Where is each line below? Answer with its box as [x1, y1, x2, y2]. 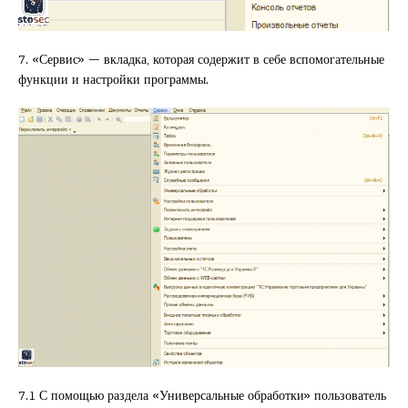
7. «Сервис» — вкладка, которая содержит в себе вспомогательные [18, 46, 384, 70]
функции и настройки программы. [18, 66, 209, 90]
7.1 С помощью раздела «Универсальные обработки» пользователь [18, 382, 386, 406]
